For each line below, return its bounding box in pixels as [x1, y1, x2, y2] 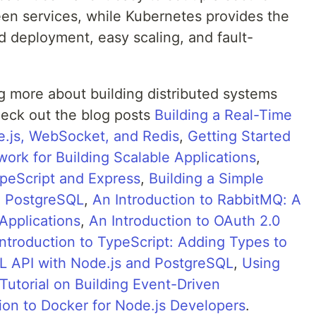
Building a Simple [149, 170, 264, 187]
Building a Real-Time [154, 107, 292, 123]
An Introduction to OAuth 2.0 [89, 212, 281, 229]
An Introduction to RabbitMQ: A [92, 191, 301, 208]
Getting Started [188, 128, 291, 145]
